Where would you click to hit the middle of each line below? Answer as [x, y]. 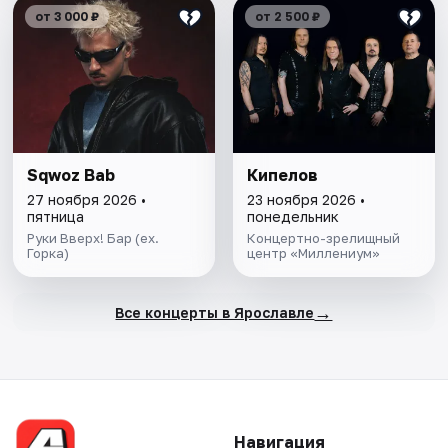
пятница [56, 217]
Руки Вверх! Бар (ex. [93, 238]
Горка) [48, 253]
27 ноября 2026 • [87, 200]
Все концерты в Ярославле [215, 312]
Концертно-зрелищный [323, 238]
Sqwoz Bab [71, 175]
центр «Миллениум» [313, 253]
